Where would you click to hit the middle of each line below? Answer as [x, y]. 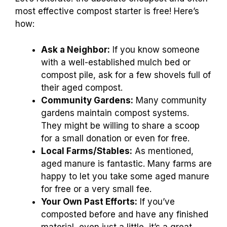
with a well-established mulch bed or [116, 62]
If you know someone [155, 49]
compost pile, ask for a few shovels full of [126, 75]
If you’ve [156, 201]
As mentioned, [163, 151]
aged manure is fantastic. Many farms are [126, 163]
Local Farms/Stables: [87, 151]
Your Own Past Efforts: [89, 201]
